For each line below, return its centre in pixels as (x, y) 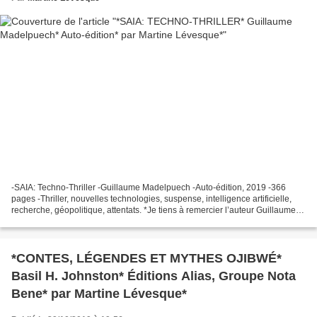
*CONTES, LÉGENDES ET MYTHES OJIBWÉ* (146, 258)
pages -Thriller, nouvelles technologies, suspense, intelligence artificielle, (151, 198)
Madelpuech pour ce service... (69, 221)
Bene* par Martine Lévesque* (99, 293)
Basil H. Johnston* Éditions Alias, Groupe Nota (154, 276)
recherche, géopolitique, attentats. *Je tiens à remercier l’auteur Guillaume (154, 210)
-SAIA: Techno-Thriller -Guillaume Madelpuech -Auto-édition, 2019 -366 (149, 187)
